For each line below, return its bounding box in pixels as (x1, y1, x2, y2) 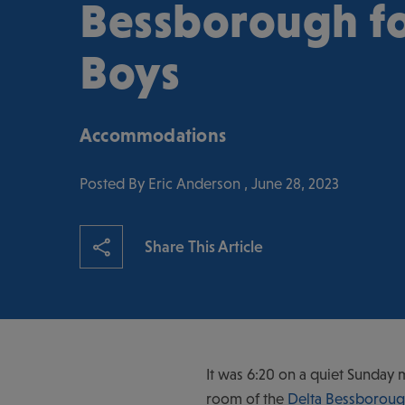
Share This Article (145, 236, 263, 256)
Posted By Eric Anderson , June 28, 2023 (80, 174, 339, 193)
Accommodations (80, 123, 226, 146)
